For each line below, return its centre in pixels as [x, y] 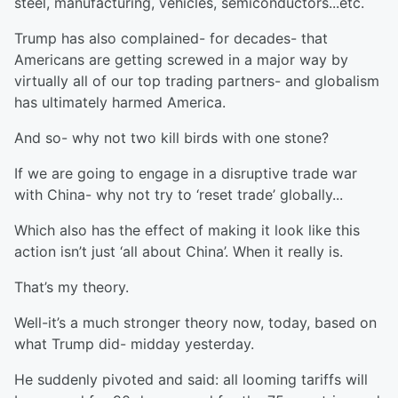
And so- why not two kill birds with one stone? [171, 138]
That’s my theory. [72, 287]
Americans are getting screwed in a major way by [181, 60]
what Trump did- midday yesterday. [134, 344]
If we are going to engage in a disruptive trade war [186, 173]
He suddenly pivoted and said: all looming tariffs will [191, 379]
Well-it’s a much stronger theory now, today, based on [195, 322]
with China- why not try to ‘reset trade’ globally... [179, 195]
